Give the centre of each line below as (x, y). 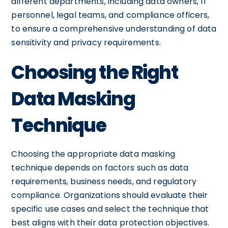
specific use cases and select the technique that (110, 209)
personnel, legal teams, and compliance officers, (110, 15)
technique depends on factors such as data (100, 167)
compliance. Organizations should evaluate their (110, 195)
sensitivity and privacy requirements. (86, 42)
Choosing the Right (95, 72)
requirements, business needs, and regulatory (104, 181)
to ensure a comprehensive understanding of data (114, 28)
